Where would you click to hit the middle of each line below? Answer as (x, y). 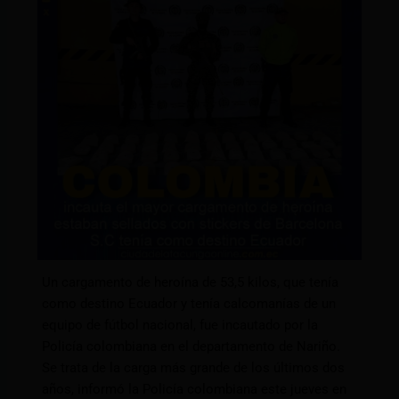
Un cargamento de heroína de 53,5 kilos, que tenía (191, 282)
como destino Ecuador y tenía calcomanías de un (189, 303)
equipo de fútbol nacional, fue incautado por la (180, 325)
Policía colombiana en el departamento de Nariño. (191, 346)
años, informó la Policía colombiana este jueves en (195, 389)
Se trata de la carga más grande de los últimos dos (194, 367)
